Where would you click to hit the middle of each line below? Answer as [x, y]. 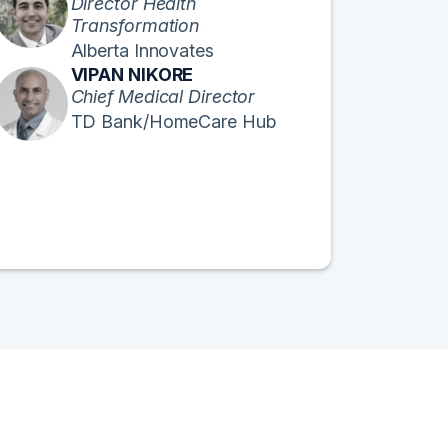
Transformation [135, 25]
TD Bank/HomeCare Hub [173, 121]
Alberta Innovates [142, 50]
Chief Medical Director [163, 96]
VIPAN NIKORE [132, 74]
